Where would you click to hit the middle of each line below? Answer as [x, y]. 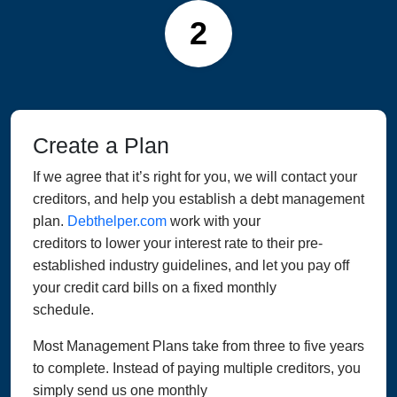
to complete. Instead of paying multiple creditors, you [197, 369]
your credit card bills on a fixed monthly [155, 288]
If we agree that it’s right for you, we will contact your [195, 177]
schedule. [63, 310]
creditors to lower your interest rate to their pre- [178, 244]
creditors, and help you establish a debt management [198, 199]
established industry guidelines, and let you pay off [191, 266]
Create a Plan [101, 146]
